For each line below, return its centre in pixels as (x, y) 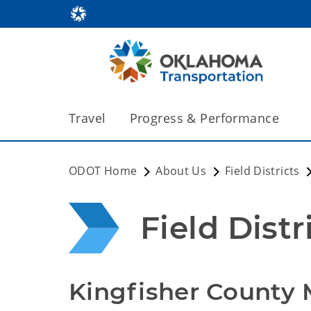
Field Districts (262, 171)
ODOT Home (103, 171)
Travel (87, 118)
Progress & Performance (204, 118)
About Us (181, 171)
